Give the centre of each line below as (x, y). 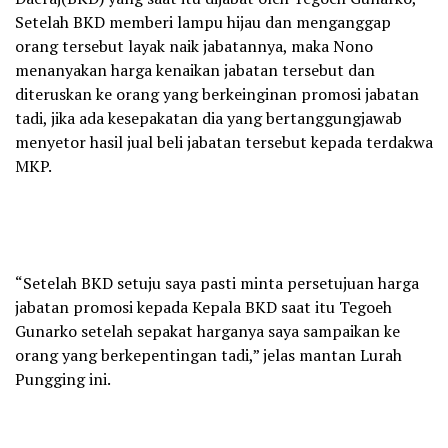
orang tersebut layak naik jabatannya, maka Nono (194, 46)
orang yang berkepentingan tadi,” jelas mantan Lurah (208, 355)
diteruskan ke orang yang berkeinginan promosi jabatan (217, 94)
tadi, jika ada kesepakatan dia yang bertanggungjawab (208, 118)
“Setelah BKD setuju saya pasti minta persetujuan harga (217, 283)
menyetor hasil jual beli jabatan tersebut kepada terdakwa (224, 142)
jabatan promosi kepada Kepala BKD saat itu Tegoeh (203, 307)
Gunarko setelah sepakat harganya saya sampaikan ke (207, 331)
